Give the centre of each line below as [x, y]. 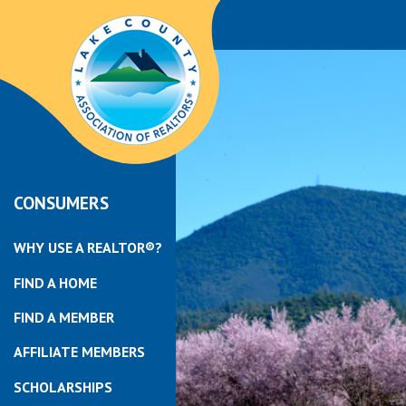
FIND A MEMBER [64, 317]
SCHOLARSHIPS [63, 387]
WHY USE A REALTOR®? [88, 248]
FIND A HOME [55, 282]
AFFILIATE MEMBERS [79, 352]
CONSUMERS [61, 203]
